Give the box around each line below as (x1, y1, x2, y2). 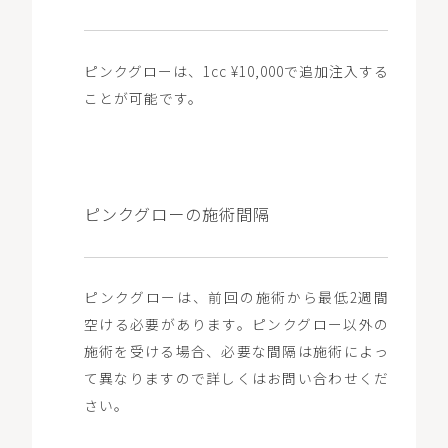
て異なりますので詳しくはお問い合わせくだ (83, 368, 390, 389)
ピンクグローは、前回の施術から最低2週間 (83, 287, 390, 308)
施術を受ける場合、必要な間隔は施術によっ (83, 341, 390, 362)
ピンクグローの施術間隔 (83, 201, 270, 226)
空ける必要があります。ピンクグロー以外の (83, 314, 390, 335)
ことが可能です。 (83, 87, 203, 108)
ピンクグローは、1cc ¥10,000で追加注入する (83, 60, 390, 81)
